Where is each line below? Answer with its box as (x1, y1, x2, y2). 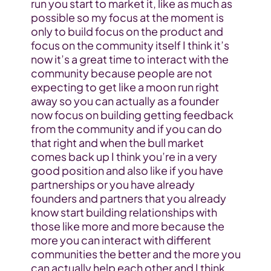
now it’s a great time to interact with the (30, 52, 229, 67)
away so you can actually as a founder (30, 94, 219, 108)
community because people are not (30, 66, 212, 80)
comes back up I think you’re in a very (30, 149, 217, 164)
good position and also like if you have (30, 163, 223, 178)
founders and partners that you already (30, 191, 226, 206)
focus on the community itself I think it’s (30, 38, 229, 53)
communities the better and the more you (30, 247, 241, 261)
